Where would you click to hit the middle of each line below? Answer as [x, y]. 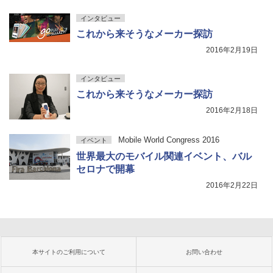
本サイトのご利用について [69, 252]
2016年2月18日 [232, 110]
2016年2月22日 [232, 185]
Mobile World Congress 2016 [168, 140]
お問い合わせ [204, 252]
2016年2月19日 [232, 50]
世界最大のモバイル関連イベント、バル [164, 156]
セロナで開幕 [105, 169]
